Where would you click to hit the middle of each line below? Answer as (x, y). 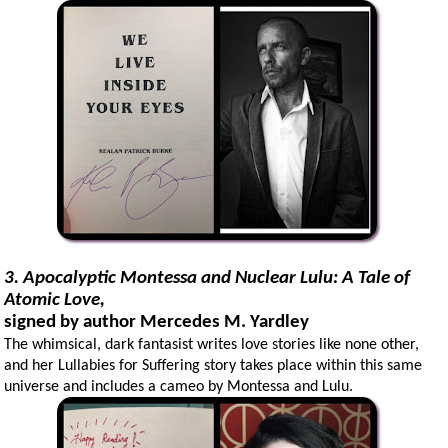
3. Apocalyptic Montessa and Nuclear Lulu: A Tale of (207, 278)
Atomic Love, (57, 300)
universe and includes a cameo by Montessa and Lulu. (179, 386)
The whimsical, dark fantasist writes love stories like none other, (212, 344)
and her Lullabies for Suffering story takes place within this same (213, 365)
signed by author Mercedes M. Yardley (157, 322)
